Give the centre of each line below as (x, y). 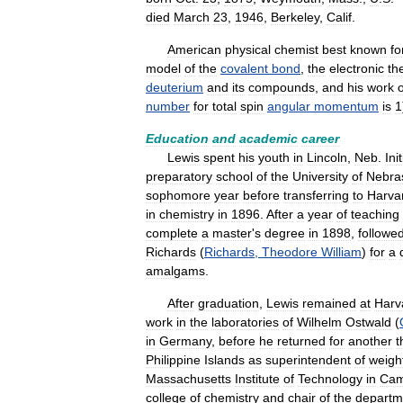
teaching (375, 214)
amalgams (175, 271)
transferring (316, 195)
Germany (185, 341)
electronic (357, 68)
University (320, 176)
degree (285, 233)
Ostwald (368, 322)
